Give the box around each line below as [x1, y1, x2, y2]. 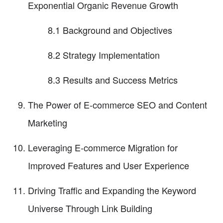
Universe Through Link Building [28, 201, 152, 215]
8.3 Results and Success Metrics [48, 73, 178, 86]
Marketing [28, 115, 67, 129]
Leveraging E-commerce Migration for [28, 140, 178, 154]
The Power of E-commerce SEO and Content [28, 98, 207, 111]
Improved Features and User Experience [28, 158, 189, 172]
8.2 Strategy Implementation [48, 48, 160, 61]
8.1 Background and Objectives [48, 23, 172, 36]
